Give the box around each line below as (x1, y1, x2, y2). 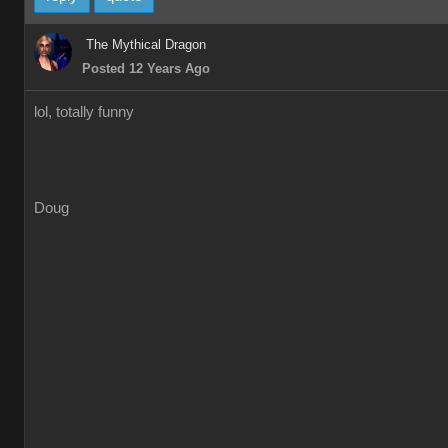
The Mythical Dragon (86, 37, 206, 52)
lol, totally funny (34, 104, 134, 120)
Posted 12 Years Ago (82, 61, 210, 76)
